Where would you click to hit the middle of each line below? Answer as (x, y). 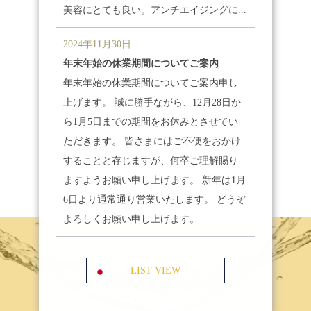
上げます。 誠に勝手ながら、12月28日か (152, 102)
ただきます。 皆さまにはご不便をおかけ (152, 141)
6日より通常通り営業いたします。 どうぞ (155, 200)
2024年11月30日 (98, 44)
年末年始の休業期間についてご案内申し (151, 83)
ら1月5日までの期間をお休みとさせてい (151, 122)
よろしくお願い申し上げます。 (132, 219)
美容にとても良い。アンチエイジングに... (155, 10)
